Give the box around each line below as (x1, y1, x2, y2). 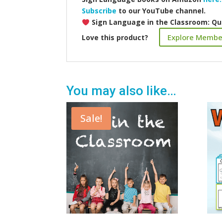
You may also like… (66, 83, 177, 99)
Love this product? (82, 32, 151, 42)
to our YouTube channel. (116, 6, 206, 16)
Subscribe (82, 6, 117, 16)
